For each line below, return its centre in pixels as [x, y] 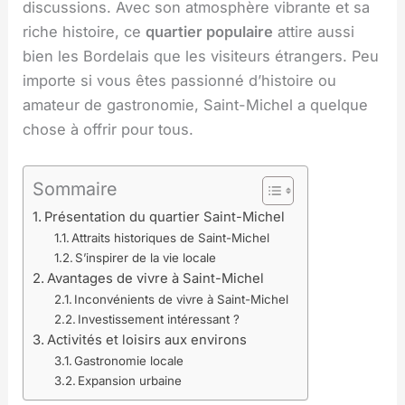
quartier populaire [210, 31]
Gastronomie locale [129, 360]
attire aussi [314, 31]
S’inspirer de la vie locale [146, 257]
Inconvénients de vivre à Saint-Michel [182, 299]
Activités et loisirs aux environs [147, 339]
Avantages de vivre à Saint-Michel [156, 278]
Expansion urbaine [130, 380]
